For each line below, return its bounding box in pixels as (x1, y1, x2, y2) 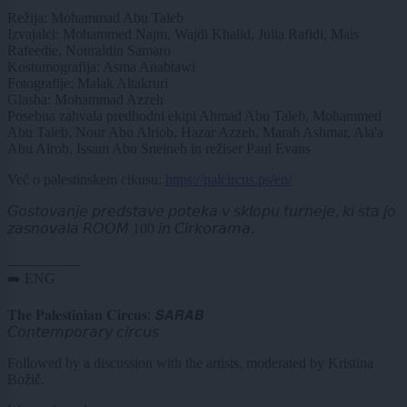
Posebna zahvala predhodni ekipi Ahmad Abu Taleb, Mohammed (7, 107, 382, 124)
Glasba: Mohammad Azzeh (7, 91, 164, 107)
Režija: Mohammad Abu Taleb (7, 9, 184, 25)
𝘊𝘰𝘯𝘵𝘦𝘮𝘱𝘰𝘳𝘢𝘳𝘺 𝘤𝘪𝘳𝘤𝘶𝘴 (7, 323, 159, 340)
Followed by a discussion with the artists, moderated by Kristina (7, 354, 373, 371)
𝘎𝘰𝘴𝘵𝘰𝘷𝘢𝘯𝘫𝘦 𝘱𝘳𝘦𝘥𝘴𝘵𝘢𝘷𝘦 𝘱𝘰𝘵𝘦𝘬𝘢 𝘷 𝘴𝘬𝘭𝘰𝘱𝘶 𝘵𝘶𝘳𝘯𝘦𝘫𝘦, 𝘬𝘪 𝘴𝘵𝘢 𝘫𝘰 (7, 203, 396, 219)
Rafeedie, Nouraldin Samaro (7, 42, 171, 58)
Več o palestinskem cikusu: (7, 171, 165, 187)
